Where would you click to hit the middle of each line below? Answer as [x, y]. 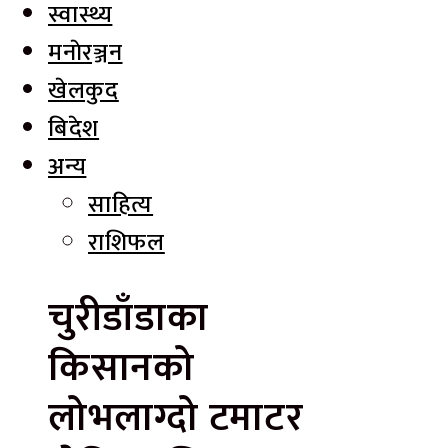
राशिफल [126, 243]
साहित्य [121, 205]
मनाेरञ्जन [85, 53]
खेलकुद [83, 91]
